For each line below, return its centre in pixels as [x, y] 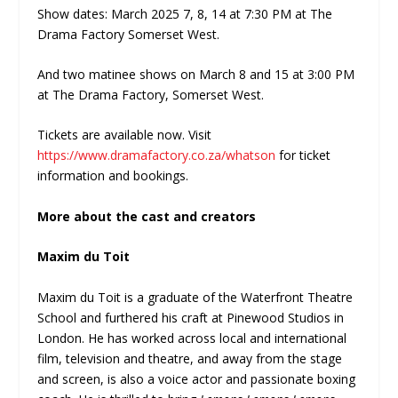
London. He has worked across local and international [192, 338]
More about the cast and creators [147, 216]
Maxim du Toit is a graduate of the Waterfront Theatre [195, 297]
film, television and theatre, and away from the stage [190, 358]
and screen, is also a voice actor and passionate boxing [197, 378]
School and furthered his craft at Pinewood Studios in [191, 317]
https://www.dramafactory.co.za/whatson [157, 155]
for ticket [303, 155]
